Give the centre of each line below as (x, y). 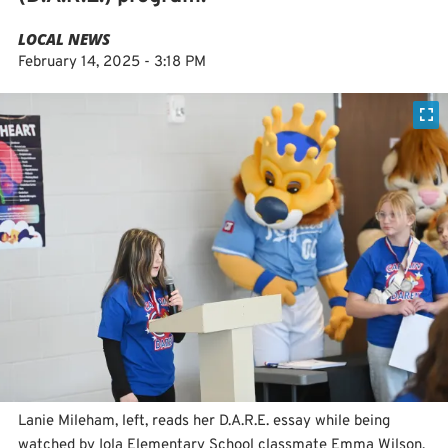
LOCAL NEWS (64, 39)
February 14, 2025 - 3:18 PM (112, 62)
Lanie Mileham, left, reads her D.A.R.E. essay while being (204, 421)
